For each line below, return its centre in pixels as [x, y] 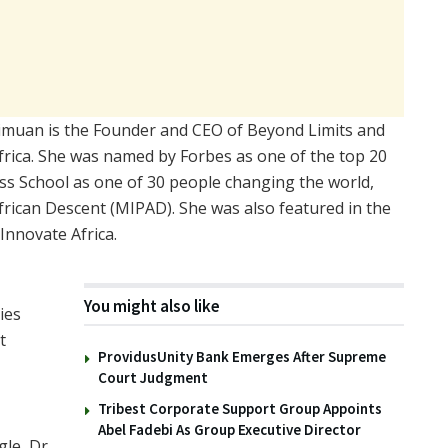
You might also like [152, 305]
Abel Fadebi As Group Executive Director [229, 429]
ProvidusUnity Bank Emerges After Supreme [242, 356]
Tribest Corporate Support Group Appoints [240, 408]
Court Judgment [153, 377]
